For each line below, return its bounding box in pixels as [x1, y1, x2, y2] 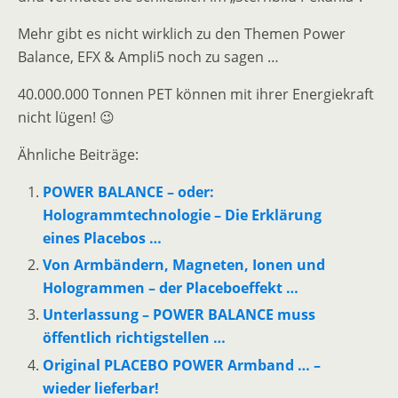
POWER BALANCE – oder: [43, 182, 215, 202]
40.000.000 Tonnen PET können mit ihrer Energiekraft [18, 84, 374, 104]
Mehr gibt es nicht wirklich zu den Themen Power [18, 24, 346, 44]
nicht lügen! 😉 [18, 107, 115, 127]
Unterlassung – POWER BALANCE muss [43, 305, 316, 325]
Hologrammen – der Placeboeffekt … [43, 278, 299, 298]
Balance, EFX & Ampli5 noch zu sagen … [18, 47, 279, 67]
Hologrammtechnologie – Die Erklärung [43, 205, 322, 225]
